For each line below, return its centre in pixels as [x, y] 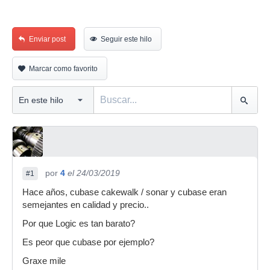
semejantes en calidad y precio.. [86, 205]
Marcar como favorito [63, 69]
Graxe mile [44, 261]
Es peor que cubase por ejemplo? [88, 242]
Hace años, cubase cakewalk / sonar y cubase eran [124, 192]
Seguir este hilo [126, 39]
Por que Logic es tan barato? [79, 224]
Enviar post [47, 39]
